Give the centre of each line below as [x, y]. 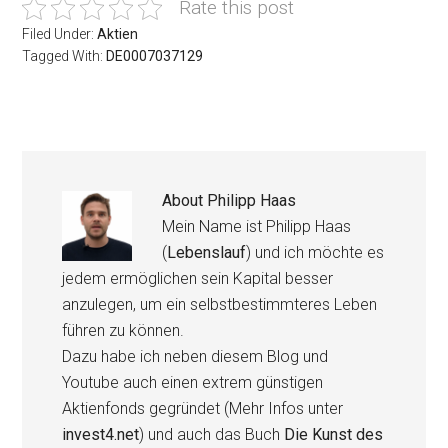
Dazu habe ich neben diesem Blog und [195, 357]
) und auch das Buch [212, 435]
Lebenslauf [207, 253]
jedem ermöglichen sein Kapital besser [198, 279]
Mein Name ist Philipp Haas [257, 227]
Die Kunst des [334, 435]
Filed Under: [60, 34]
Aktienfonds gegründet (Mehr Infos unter [203, 409]
